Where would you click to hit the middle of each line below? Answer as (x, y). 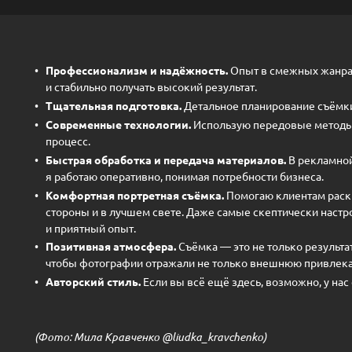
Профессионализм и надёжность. (137, 70)
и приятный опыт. (91, 227)
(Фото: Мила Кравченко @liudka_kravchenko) (150, 337)
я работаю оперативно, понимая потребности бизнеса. (185, 176)
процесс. (68, 141)
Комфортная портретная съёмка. (135, 194)
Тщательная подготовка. (114, 106)
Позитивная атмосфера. (111, 246)
